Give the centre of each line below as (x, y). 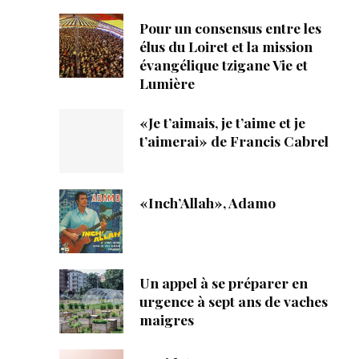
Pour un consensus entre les (230, 27)
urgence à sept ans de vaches (233, 301)
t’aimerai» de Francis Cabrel (234, 141)
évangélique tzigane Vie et (223, 64)
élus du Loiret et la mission (226, 46)
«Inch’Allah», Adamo (207, 203)
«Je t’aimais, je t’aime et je (222, 123)
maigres (166, 320)
